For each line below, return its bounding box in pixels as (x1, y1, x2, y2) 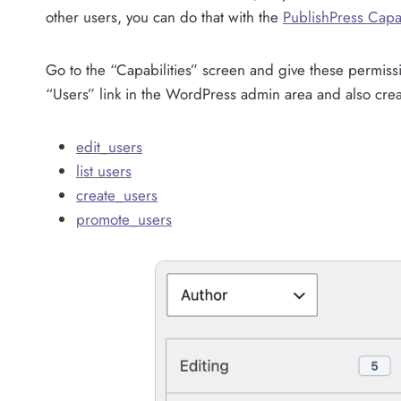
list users (76, 159, 132, 182)
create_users (76, 183, 158, 206)
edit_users (76, 135, 142, 158)
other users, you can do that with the (46, 5, 283, 28)
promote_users (76, 208, 172, 230)
